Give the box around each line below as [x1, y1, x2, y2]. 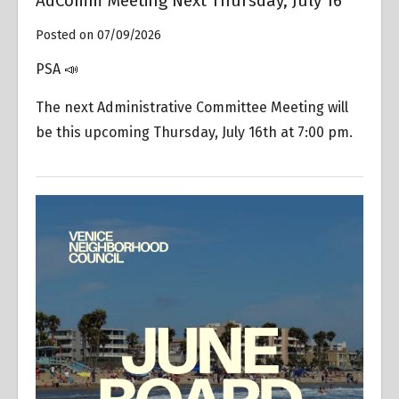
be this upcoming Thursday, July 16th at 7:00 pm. [36, 124, 356, 142]
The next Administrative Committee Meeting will [36, 99, 348, 117]
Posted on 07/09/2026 [36, 28, 161, 44]
